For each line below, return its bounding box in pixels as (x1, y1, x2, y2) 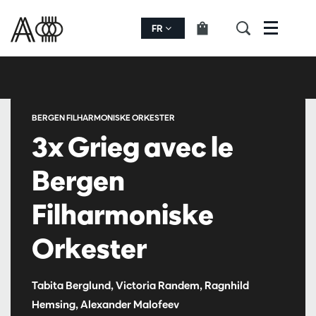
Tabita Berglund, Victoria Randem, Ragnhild (32, 279, 249, 292)
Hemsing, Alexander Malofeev (32, 298, 179, 311)
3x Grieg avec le (32, 130, 233, 164)
